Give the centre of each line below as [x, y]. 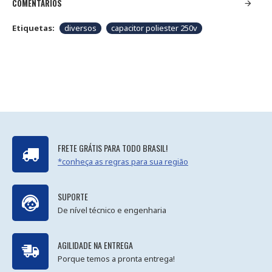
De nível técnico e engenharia [112, 210]
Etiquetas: [33, 28]
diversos [80, 28]
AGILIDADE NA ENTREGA [95, 245]
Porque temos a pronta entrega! [116, 258]
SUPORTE [73, 196]
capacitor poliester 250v [154, 28]
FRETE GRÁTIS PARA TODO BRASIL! [113, 148]
